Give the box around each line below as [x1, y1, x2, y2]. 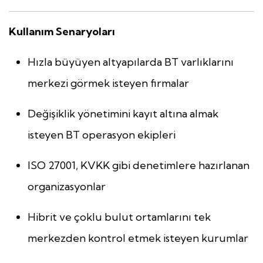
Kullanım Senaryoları [9, 25, 115, 39]
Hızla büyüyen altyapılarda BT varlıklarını [28, 55, 234, 69]
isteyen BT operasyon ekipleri [28, 128, 176, 142]
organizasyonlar [28, 180, 106, 194]
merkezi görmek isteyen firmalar [28, 76, 189, 90]
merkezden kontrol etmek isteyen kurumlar [28, 231, 248, 245]
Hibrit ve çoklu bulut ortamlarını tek [28, 210, 211, 224]
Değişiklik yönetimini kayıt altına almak [28, 107, 218, 121]
